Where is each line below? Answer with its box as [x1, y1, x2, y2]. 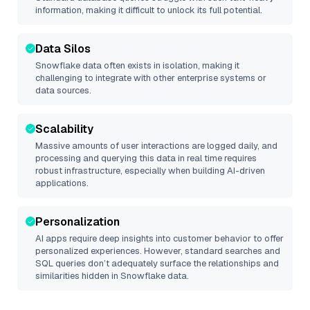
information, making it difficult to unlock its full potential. [35, 4, 262, 16]
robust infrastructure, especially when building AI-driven [35, 165, 265, 176]
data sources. [35, 84, 91, 96]
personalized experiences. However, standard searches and [35, 245, 280, 257]
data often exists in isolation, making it [80, 60, 239, 71]
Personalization [35, 215, 120, 229]
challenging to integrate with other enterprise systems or [35, 72, 266, 84]
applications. [35, 177, 89, 189]
